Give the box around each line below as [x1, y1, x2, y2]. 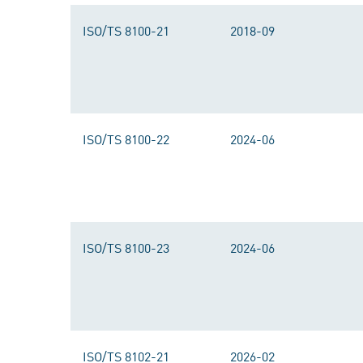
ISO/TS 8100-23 [83, 238, 169, 256]
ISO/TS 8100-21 [83, 21, 169, 39]
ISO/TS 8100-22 [83, 130, 169, 147]
